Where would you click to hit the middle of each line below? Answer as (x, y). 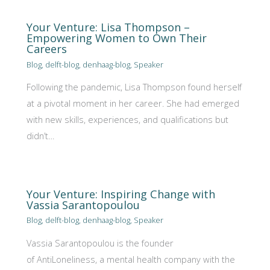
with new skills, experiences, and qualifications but (128, 120)
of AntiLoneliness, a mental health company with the (131, 259)
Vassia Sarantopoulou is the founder (100, 243)
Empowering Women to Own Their (117, 38)
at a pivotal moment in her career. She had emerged (133, 103)
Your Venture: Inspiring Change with (121, 194)
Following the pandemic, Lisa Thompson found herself (134, 87)
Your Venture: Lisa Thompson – (108, 27)
